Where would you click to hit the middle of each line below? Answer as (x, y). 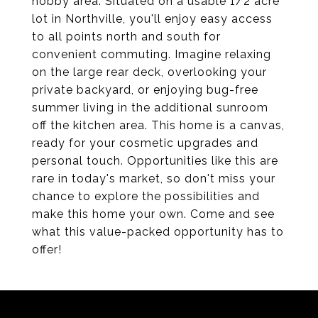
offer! (47, 250)
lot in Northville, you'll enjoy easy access (152, 19)
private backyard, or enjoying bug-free (145, 90)
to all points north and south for (126, 37)
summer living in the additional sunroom (150, 108)
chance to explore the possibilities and (146, 196)
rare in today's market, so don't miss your (154, 179)
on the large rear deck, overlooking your (149, 72)
